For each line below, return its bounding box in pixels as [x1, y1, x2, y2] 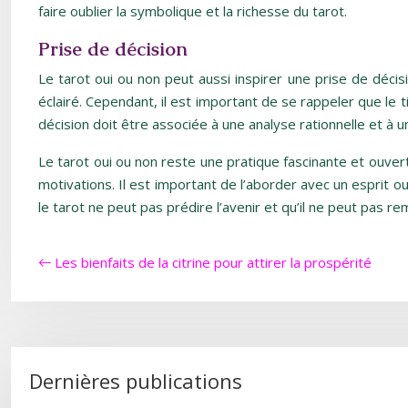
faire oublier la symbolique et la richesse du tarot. [38, 2, 347, 20]
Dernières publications [29, 367, 242, 394]
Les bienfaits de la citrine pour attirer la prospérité [55, 253, 372, 271]
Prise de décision [38, 36, 188, 61]
